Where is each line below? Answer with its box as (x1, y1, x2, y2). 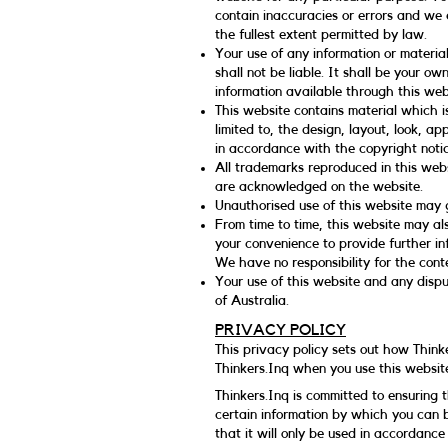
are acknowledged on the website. (215, 180, 423, 194)
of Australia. (215, 294, 289, 308)
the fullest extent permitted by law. (215, 28, 427, 42)
